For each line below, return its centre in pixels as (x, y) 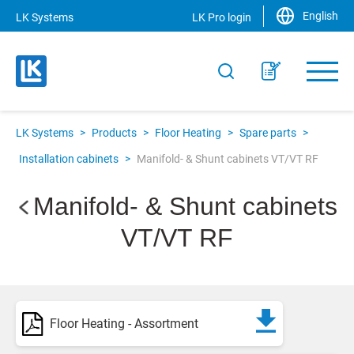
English (320, 16)
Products (114, 133)
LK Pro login (222, 17)
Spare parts (268, 133)
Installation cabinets (69, 159)
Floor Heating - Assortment (124, 323)
